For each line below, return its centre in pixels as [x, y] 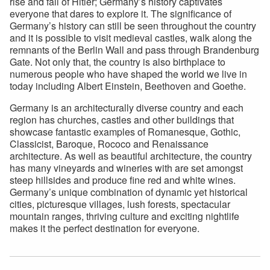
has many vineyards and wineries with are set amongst [126, 168]
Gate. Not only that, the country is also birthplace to [118, 61]
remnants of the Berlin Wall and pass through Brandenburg [134, 49]
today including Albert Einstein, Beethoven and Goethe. [128, 86]
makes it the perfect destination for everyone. [105, 228]
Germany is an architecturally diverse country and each [127, 107]
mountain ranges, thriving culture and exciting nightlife [124, 216]
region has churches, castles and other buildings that [122, 119]
